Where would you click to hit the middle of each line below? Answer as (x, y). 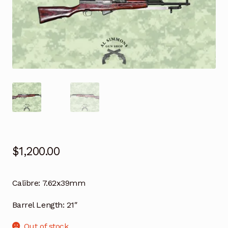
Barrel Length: (38, 205)
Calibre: (26, 183)
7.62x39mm (63, 183)
